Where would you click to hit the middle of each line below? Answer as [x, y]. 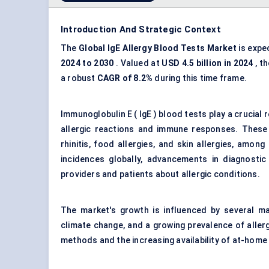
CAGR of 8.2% [125, 78]
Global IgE [100, 48]
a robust [79, 78]
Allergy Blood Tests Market [180, 48]
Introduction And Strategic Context [141, 30]
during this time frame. [200, 78]
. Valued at [138, 63]
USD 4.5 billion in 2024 [207, 63]
